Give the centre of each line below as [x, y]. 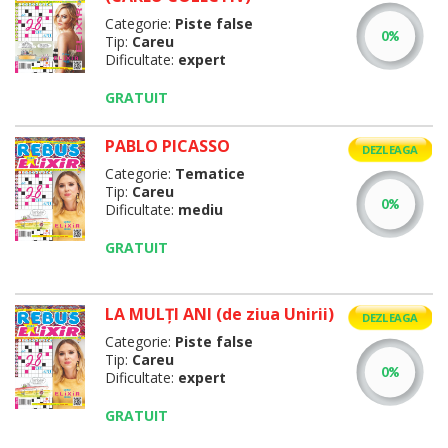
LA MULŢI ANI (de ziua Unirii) [219, 314]
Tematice [209, 173]
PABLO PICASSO [167, 146]
